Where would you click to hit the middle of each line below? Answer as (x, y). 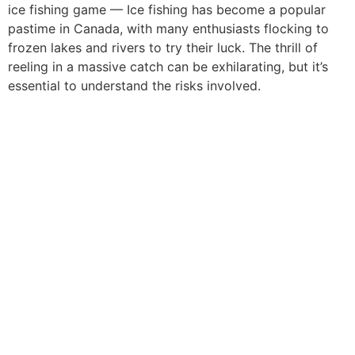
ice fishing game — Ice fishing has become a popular (167, 10)
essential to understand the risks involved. (134, 86)
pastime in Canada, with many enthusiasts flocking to (168, 29)
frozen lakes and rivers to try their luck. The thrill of (163, 48)
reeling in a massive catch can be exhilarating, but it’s (168, 67)
